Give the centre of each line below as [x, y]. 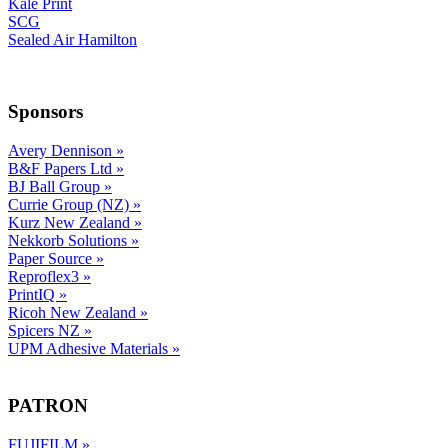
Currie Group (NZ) [70, 205]
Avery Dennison [62, 151]
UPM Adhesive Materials [90, 349]
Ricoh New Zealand [74, 313]
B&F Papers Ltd [62, 169]
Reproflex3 [45, 277]
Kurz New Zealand [71, 223]
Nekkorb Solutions [69, 241]
